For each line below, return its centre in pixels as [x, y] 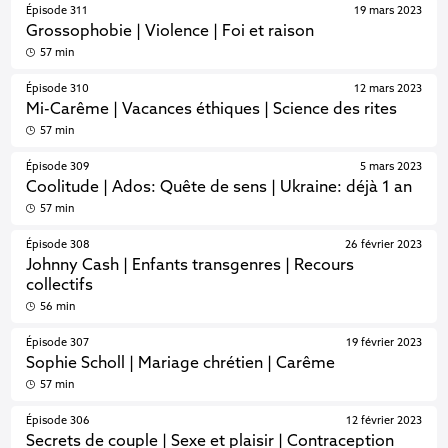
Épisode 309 [58, 167]
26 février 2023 [383, 245]
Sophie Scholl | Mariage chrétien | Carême [181, 364]
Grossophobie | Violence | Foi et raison [170, 32]
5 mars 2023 [390, 167]
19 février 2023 [383, 343]
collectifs [60, 286]
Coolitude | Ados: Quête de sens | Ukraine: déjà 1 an [219, 188]
